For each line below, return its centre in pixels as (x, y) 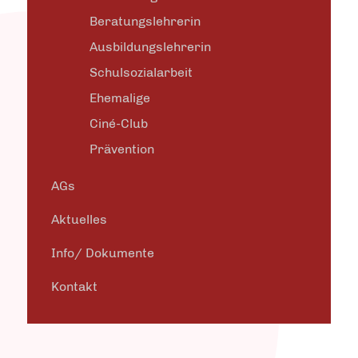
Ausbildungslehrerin (150, 47)
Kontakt (74, 286)
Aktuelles (79, 219)
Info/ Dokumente (103, 253)
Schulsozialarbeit (141, 72)
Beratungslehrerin (145, 21)
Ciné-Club (119, 123)
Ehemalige (120, 98)
